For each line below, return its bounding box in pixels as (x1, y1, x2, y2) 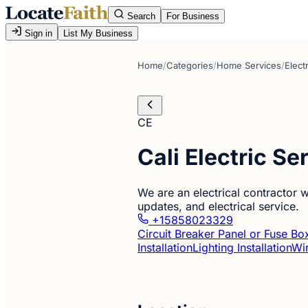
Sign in (22, 28, 52, 38)
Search (124, 11, 155, 21)
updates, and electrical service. (137, 199, 299, 213)
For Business (166, 11, 219, 21)
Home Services (217, 60, 281, 71)
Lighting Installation (192, 240, 291, 254)
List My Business (63, 28, 133, 38)
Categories (166, 60, 213, 71)
